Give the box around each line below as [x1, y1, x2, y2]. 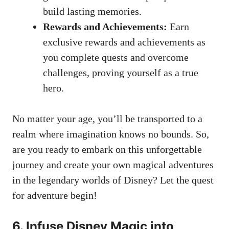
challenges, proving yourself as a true [43, 67, 198, 79]
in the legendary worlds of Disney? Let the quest [12, 174, 214, 186]
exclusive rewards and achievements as [43, 36, 205, 48]
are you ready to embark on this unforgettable [12, 144, 202, 155]
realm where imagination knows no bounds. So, [12, 128, 209, 140]
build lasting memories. [43, 6, 142, 17]
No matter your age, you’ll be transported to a [12, 113, 202, 125]
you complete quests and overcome [43, 52, 189, 63]
